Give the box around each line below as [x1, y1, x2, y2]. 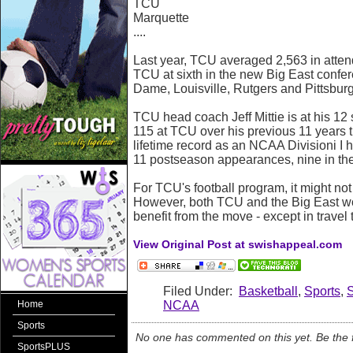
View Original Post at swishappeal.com [133, 238, 342, 251]
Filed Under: [163, 284, 239, 298]
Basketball [239, 284, 298, 298]
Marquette [133, 11, 189, 24]
